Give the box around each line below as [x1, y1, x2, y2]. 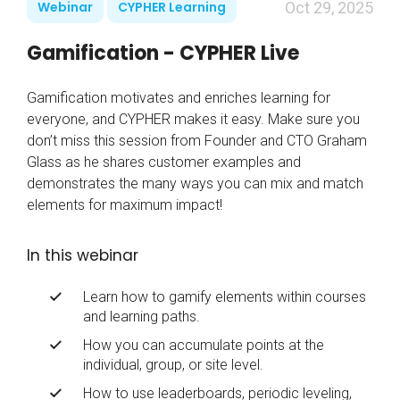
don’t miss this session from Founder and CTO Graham [27, 132, 367, 150]
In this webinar [27, 245, 138, 267]
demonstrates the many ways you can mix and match [27, 175, 363, 193]
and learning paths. [83, 308, 200, 326]
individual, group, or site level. [83, 356, 263, 374]
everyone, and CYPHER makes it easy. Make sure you [27, 111, 360, 129]
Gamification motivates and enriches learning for [27, 89, 330, 107]
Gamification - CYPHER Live [27, 39, 299, 68]
